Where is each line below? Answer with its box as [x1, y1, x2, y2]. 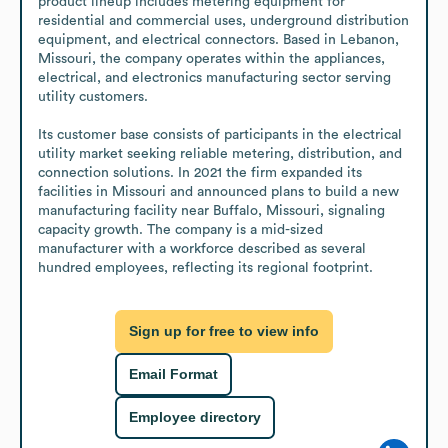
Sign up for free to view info [129, 323, 319, 340]
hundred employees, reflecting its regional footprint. [38, 260, 373, 275]
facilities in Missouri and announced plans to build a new [38, 184, 399, 199]
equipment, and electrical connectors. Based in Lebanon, [38, 32, 399, 47]
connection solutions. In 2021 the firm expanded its [38, 165, 362, 180]
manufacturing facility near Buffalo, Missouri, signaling [38, 203, 385, 218]
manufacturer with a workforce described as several [38, 241, 366, 256]
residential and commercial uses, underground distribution [38, 13, 409, 28]
